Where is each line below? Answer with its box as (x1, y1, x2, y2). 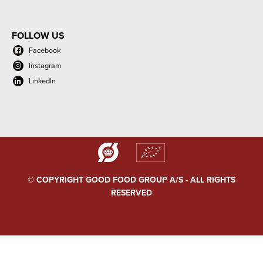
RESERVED (111, 187, 152, 200)
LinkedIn (29, 75, 56, 87)
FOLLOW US (12, 29, 65, 43)
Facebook (29, 45, 60, 56)
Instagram (29, 60, 61, 72)
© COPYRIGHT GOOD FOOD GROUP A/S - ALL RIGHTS (28, 174, 235, 187)
